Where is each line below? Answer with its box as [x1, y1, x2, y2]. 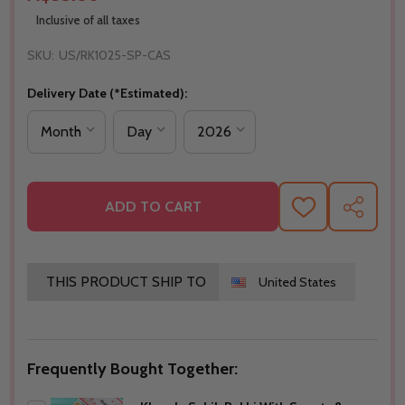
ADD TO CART [104, 197, 202, 215]
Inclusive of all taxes [36, 13, 141, 28]
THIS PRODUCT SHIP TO [45, 273, 206, 291]
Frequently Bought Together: [26, 359, 238, 380]
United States [258, 273, 336, 290]
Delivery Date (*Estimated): [26, 85, 187, 102]
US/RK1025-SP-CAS [58, 47, 171, 64]
